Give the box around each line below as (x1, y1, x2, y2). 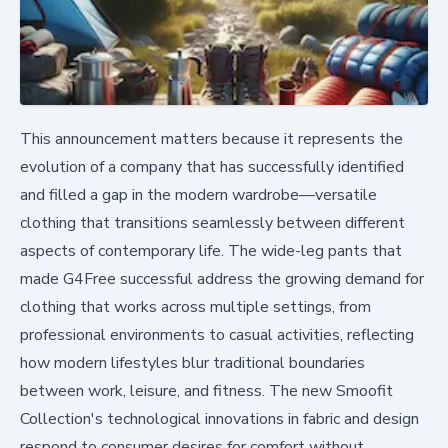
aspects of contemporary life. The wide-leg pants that (20, 240, 402, 263)
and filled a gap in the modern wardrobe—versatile (20, 184, 377, 207)
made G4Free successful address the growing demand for (20, 268, 424, 291)
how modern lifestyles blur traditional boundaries (20, 352, 365, 375)
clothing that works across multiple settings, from (20, 296, 371, 319)
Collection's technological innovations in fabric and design (20, 408, 419, 431)
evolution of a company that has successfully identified (20, 156, 404, 179)
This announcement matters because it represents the (20, 128, 403, 151)
